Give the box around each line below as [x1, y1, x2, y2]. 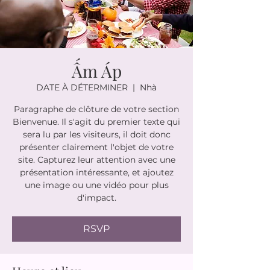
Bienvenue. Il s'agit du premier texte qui [13, 116, 180, 127]
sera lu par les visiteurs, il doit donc [22, 128, 171, 140]
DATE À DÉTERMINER [36, 81, 128, 93]
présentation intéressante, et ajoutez [19, 166, 174, 178]
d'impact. [77, 192, 116, 203]
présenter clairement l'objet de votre [19, 141, 174, 152]
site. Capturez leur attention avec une [17, 154, 175, 165]
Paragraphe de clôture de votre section [14, 103, 179, 115]
